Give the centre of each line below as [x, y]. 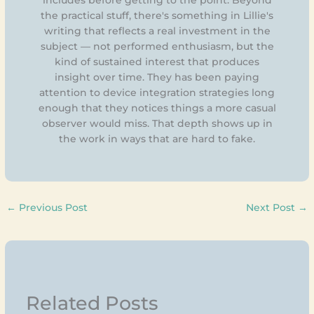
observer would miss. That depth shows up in [157, 123]
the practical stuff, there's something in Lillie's [157, 15]
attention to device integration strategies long [157, 92]
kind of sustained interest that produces [157, 61]
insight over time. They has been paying [157, 77]
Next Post [272, 207]
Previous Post [52, 207]
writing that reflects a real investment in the [157, 30]
